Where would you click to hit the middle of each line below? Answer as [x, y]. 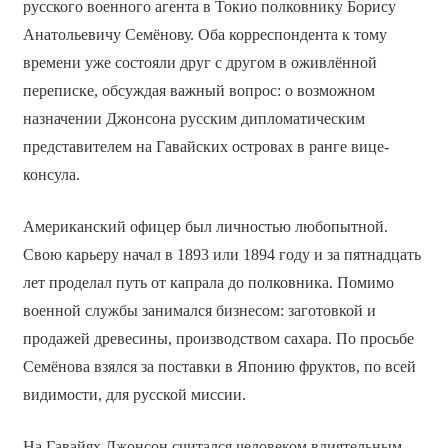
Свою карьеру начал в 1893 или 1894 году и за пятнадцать [221, 255]
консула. [51, 175]
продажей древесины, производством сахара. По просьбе [218, 339]
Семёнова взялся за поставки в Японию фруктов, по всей [219, 367]
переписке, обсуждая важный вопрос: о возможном [198, 91]
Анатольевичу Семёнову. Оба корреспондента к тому [204, 35]
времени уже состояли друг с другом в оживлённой [199, 63]
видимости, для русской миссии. [134, 395]
